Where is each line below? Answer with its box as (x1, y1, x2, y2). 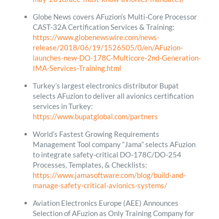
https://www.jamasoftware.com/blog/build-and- (32, 170, 186, 179)
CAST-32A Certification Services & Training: (32, 22, 175, 31)
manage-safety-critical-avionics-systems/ (32, 180, 167, 190)
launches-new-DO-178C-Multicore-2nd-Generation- (32, 53, 201, 62)
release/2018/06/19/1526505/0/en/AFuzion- (32, 43, 183, 52)
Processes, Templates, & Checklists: (32, 160, 147, 169)
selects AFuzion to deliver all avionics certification (32, 91, 194, 100)
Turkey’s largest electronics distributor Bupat (32, 81, 179, 90)
